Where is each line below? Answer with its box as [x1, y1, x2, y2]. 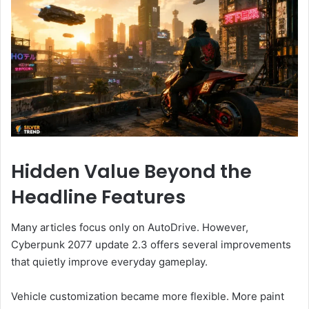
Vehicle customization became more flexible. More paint [11, 290, 284, 303]
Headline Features [11, 183, 186, 210]
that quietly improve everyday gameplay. [11, 255, 208, 269]
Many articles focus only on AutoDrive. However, [11, 221, 248, 235]
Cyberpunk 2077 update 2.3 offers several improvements [11, 238, 291, 252]
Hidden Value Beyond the [11, 158, 252, 184]
